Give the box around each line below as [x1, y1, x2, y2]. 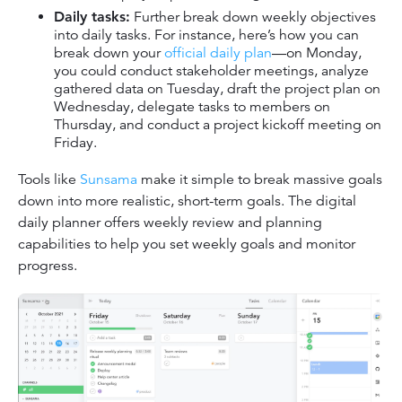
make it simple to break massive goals [137, 170, 382, 188]
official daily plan [164, 43, 272, 62]
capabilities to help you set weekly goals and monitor [18, 234, 355, 253]
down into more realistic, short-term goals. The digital [18, 191, 356, 210]
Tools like [18, 170, 80, 188]
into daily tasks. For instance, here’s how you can [54, 25, 359, 44]
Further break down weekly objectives [130, 7, 376, 26]
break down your [54, 43, 164, 62]
